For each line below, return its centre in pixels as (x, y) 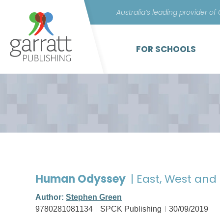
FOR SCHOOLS (166, 49)
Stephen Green (94, 197)
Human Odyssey (82, 179)
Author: (51, 197)
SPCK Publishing (131, 209)
